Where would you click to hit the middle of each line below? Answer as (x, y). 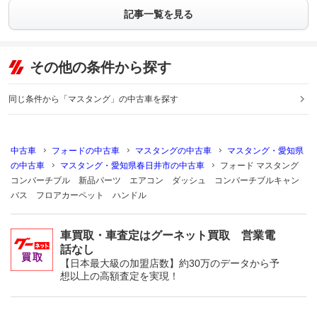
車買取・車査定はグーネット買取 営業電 (168, 235)
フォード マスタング (259, 166)
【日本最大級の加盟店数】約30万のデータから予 (170, 263)
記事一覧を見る (158, 14)
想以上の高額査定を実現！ (120, 276)
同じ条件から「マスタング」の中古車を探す (93, 99)
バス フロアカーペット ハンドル (79, 195)
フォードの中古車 (86, 151)
